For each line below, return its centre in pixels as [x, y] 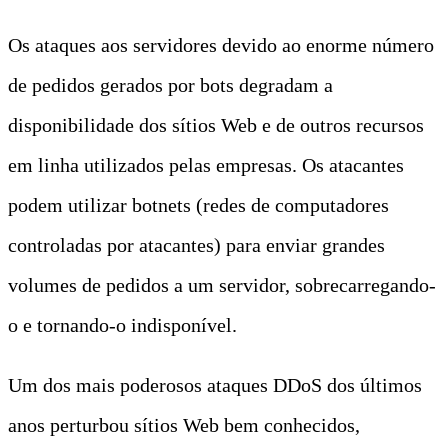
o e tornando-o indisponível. [122, 324]
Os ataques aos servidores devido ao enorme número [221, 44]
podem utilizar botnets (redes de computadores [198, 204]
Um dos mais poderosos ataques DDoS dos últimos [215, 384]
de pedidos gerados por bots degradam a [170, 84]
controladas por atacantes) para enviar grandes [196, 244]
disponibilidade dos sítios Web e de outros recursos [216, 124]
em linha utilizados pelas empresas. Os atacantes [206, 164]
